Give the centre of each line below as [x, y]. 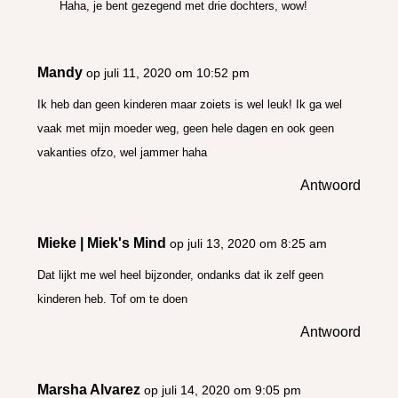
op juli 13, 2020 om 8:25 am [249, 243]
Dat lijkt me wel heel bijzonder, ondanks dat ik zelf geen [181, 275]
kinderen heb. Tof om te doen [113, 298]
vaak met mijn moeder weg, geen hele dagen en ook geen [186, 128]
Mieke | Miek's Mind [102, 243]
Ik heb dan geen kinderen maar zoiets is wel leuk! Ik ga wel [190, 104]
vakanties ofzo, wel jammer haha [123, 152]
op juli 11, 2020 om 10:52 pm [168, 72]
